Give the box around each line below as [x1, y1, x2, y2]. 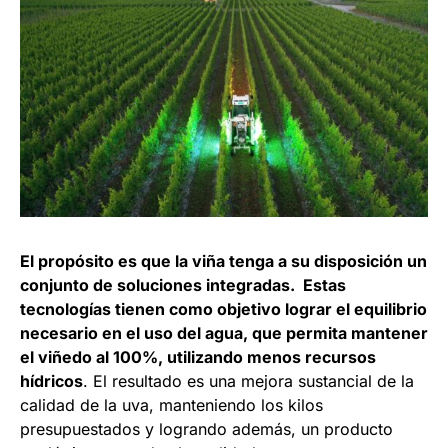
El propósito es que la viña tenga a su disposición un [20, 251, 427, 272]
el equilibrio [336, 299, 427, 320]
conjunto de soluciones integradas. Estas [20, 275, 350, 296]
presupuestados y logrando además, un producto [20, 419, 393, 440]
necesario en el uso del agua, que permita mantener [20, 323, 428, 344]
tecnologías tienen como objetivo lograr [20, 299, 336, 320]
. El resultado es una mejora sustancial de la [83, 371, 414, 392]
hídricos [20, 371, 83, 392]
